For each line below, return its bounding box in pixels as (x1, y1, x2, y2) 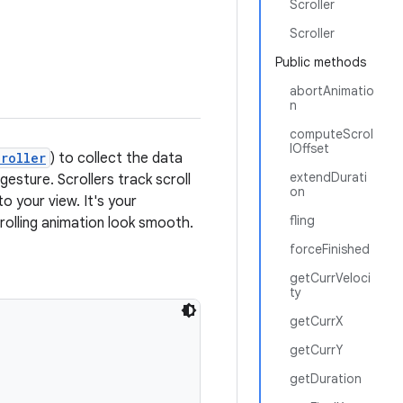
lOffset (290, 140, 329, 157)
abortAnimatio (290, 83, 374, 99)
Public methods (275, 54, 366, 70)
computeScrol (290, 126, 373, 142)
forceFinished (290, 241, 370, 257)
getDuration (290, 371, 362, 387)
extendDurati (290, 169, 367, 185)
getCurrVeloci (290, 270, 371, 286)
